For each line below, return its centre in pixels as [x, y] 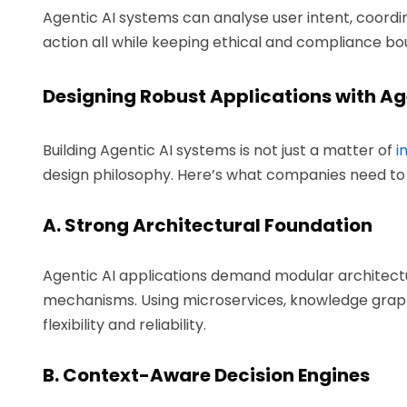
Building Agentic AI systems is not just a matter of [219, 150]
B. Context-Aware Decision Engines [206, 375]
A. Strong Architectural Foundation [208, 225]
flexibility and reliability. [124, 324]
